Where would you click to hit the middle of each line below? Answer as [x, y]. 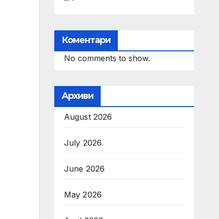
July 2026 [83, 143]
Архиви [77, 96]
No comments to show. [107, 58]
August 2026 [88, 117]
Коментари [86, 40]
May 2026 [83, 195]
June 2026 [84, 169]
